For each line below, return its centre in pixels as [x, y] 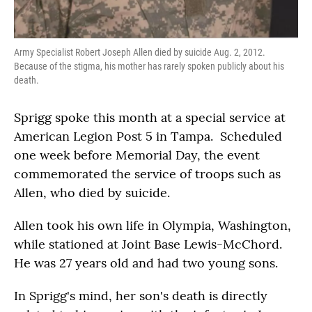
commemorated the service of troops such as [147, 173]
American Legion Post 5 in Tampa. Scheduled [148, 136]
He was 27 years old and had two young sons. [148, 263]
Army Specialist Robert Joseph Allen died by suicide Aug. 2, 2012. [140, 52]
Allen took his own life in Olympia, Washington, [153, 225]
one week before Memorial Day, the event [137, 155]
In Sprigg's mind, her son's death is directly [141, 295]
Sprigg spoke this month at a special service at [150, 117]
